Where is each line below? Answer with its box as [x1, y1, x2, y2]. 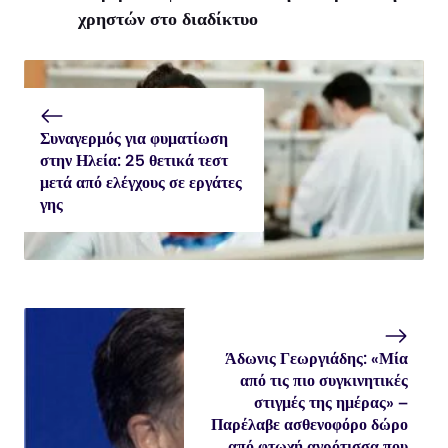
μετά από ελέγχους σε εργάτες [40, 173, 242, 193]
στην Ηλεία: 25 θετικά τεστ [40, 151, 228, 171]
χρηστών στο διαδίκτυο [78, 8, 258, 31]
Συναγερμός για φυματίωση [40, 129, 228, 149]
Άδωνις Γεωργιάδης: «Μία [225, 349, 408, 369]
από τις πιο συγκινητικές [240, 371, 408, 391]
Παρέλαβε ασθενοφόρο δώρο [211, 415, 408, 435]
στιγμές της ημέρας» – [254, 393, 408, 413]
